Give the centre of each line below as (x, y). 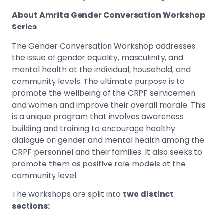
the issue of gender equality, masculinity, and (97, 57)
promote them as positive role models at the (99, 164)
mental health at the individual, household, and (101, 69)
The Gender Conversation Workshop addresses (104, 46)
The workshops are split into (67, 194)
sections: (31, 206)
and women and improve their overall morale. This (109, 105)
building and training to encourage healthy (94, 128)
